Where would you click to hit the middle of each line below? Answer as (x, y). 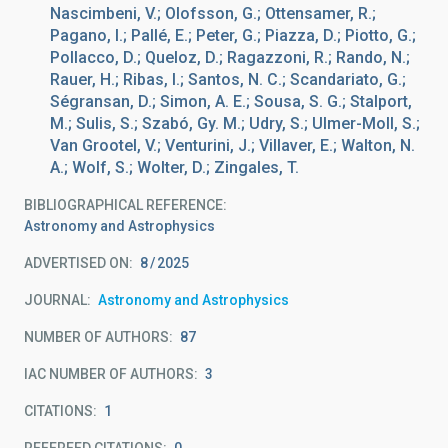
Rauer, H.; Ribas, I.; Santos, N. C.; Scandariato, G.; (228, 79)
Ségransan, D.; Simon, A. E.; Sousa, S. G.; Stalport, (231, 101)
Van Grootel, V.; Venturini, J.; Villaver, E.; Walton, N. (232, 145)
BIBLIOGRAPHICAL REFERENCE (123, 205)
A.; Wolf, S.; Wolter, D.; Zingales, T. (174, 167)
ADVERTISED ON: (78, 263)
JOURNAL (55, 300)
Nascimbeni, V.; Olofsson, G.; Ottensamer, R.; (213, 13)
